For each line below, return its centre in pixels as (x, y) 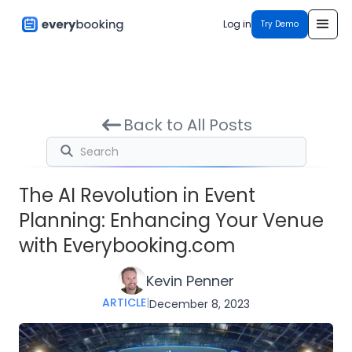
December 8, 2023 (200, 304)
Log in (237, 24)
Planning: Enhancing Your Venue (171, 220)
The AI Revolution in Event (137, 195)
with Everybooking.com (127, 246)
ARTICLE (124, 302)
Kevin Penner (190, 280)
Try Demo (280, 24)
